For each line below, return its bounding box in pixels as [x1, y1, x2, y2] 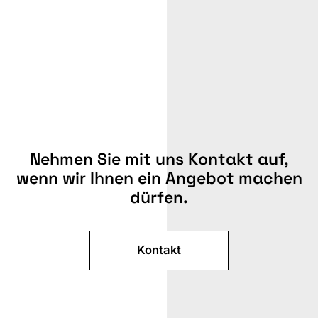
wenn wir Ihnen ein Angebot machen [16, 167, 302, 189]
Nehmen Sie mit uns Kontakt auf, [29, 148, 289, 170]
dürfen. [130, 186, 188, 208]
